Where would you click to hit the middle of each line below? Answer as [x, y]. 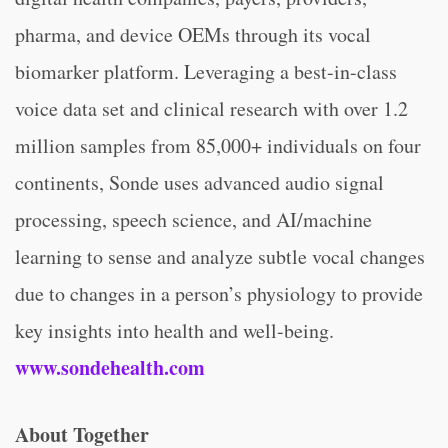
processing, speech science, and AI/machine [193, 219]
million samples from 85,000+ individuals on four [218, 145]
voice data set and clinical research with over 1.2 [211, 108]
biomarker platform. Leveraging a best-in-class [206, 71]
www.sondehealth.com [110, 367]
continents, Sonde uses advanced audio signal [199, 182]
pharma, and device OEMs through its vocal [193, 34]
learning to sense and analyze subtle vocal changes [220, 256]
